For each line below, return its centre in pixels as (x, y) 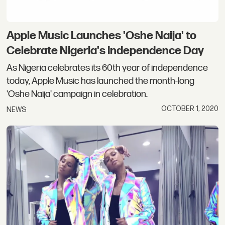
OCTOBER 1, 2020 (190, 108)
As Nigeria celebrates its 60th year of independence (107, 68)
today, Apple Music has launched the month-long (101, 81)
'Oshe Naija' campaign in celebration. (77, 94)
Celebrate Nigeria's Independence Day (105, 51)
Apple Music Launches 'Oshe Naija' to (102, 36)
